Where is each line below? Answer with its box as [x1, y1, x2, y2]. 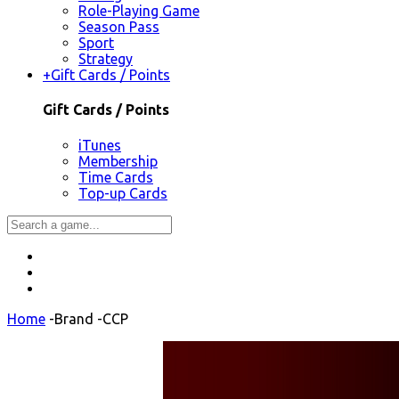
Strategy [78, 51, 133, 68]
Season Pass [78, 19, 159, 36]
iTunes [78, 136, 121, 153]
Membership [78, 152, 158, 169]
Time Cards [78, 168, 153, 185]
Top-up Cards [78, 184, 167, 201]
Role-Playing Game [78, 3, 199, 20]
